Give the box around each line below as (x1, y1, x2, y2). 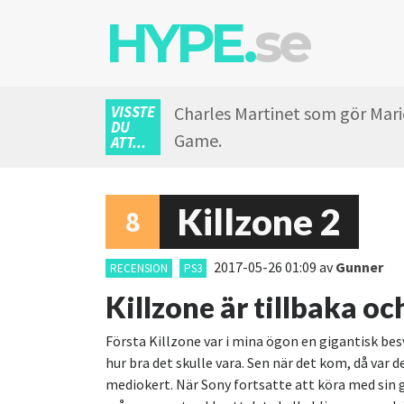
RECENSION (110, 261, 168, 276)
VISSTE (111, 102, 155, 122)
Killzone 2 (178, 200, 341, 243)
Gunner (335, 258, 383, 276)
